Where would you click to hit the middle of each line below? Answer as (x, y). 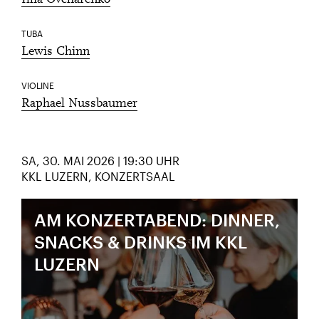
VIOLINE (38, 85)
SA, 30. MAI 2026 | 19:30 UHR (100, 161)
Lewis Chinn (56, 52)
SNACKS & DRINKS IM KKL (141, 242)
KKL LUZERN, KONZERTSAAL (98, 176)
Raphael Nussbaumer (79, 104)
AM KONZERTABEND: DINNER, (157, 220)
